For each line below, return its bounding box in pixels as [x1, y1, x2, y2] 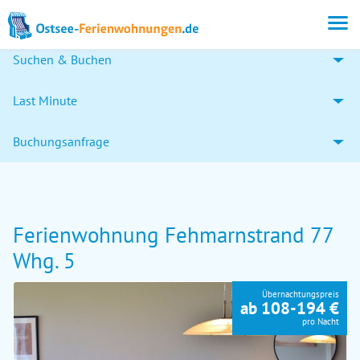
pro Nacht [302, 316, 339, 327]
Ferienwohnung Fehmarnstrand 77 [13, 221, 333, 248]
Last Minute [13, 92, 77, 108]
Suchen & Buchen [13, 51, 112, 67]
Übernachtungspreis [262, 288, 339, 300]
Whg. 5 [13, 247, 76, 274]
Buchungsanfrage [13, 133, 109, 149]
